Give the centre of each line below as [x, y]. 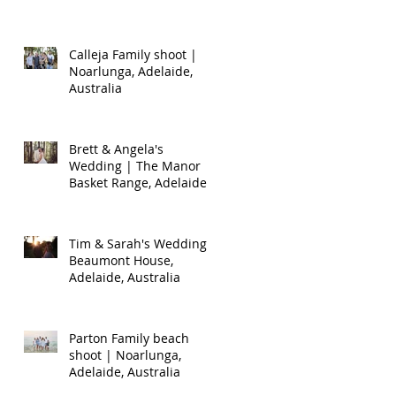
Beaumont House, [121, 260]
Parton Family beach [129, 338]
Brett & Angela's [116, 148]
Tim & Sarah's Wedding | [143, 243]
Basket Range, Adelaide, [139, 182]
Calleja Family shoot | [133, 54]
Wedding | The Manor [135, 165]
